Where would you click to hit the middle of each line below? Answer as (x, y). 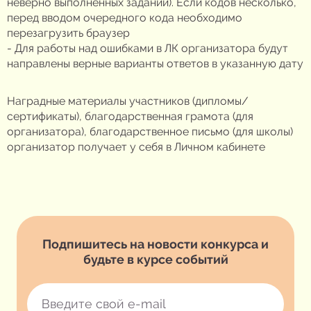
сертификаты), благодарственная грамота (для (130, 116)
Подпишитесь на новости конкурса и (155, 244)
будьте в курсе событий (155, 259)
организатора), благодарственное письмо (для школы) (150, 131)
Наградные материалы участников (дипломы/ (128, 101)
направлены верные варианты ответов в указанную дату (155, 63)
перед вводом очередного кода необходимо (125, 17)
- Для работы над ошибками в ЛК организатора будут (148, 48)
